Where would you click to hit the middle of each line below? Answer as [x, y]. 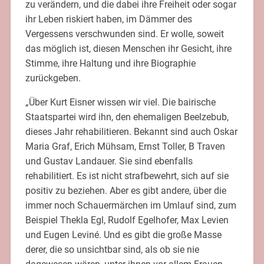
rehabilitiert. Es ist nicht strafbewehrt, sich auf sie [127, 176]
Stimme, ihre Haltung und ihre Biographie [110, 63]
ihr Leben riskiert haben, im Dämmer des [108, 19]
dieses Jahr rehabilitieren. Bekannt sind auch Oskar [131, 131]
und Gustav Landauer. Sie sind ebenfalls [109, 161]
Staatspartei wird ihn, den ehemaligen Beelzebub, [127, 117]
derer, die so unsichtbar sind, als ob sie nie [112, 249]
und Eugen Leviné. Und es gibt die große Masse [123, 235]
